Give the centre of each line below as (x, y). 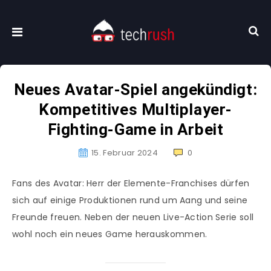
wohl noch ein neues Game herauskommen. (110, 234)
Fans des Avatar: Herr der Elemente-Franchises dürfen (131, 184)
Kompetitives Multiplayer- (135, 110)
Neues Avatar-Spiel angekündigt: (135, 90)
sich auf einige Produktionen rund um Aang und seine (130, 201)
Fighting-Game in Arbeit (135, 130)
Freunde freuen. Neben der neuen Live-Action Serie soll (133, 217)
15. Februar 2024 (125, 153)
